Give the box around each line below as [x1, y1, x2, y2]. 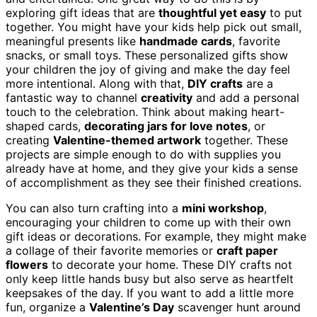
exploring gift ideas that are [6, 5, 158, 20]
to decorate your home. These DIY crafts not [48, 257, 292, 272]
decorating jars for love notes [84, 118, 248, 133]
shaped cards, [6, 118, 84, 133]
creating [6, 132, 53, 147]
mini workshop [182, 200, 264, 215]
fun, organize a [6, 299, 89, 314]
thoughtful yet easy [158, 5, 266, 20]
